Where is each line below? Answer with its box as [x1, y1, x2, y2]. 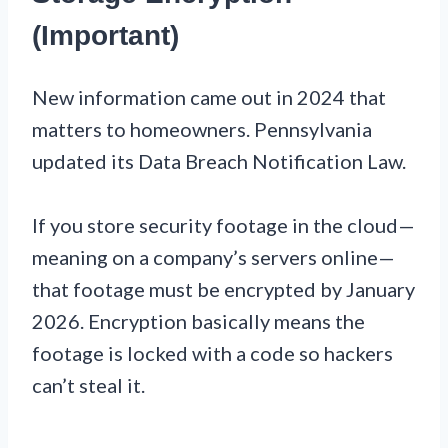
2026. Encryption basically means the [32, 308, 365, 333]
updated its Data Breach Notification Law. [32, 148, 406, 173]
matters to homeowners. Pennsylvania [32, 116, 372, 141]
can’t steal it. [32, 372, 145, 397]
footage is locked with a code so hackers [32, 340, 393, 365]
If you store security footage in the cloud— [32, 212, 415, 237]
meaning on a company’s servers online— [32, 244, 395, 269]
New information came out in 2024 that [32, 84, 386, 109]
